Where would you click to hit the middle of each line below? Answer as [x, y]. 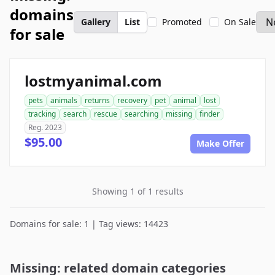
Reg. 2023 [45, 127]
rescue [106, 114]
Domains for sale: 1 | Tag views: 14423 [89, 224]
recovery [132, 100]
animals [64, 100]
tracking [42, 114]
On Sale [240, 22]
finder [210, 114]
